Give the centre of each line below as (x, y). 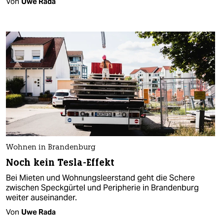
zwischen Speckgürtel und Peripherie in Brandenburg (102, 188)
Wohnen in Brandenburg (51, 148)
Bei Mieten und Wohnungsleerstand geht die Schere (100, 178)
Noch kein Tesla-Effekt (60, 163)
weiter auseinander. (41, 198)
